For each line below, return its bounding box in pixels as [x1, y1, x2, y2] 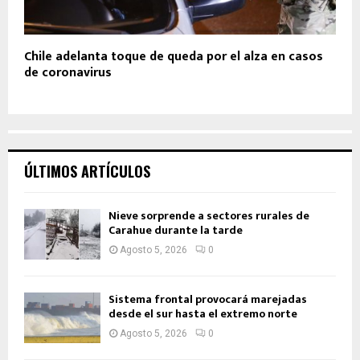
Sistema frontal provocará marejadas [108, 289, 307, 309]
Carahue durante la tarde [108, 220, 243, 239]
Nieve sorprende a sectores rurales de [108, 206, 309, 225]
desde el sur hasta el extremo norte [108, 304, 297, 323]
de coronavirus [24, 61, 112, 84]
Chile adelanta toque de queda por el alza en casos [24, 45, 323, 67]
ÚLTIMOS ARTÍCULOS [24, 160, 150, 182]
